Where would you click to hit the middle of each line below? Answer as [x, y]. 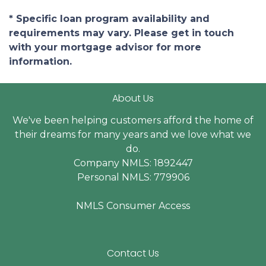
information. [40, 61]
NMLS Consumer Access [133, 205]
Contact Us [133, 253]
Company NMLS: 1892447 [133, 163]
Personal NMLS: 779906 [133, 177]
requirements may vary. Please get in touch [121, 33]
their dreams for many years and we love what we [133, 134]
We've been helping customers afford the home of [133, 120]
